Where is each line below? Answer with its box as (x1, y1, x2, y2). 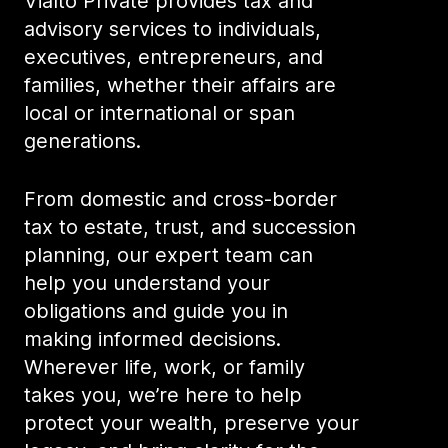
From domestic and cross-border (24, 187, 337, 211)
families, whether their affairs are (24, 73, 336, 97)
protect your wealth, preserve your (24, 411, 359, 435)
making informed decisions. (24, 327, 281, 351)
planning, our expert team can (24, 243, 313, 267)
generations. (24, 129, 141, 153)
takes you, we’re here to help (24, 383, 302, 407)
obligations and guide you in (24, 299, 288, 323)
